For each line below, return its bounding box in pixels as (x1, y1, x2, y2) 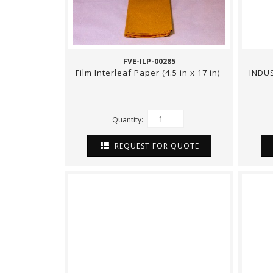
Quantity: (112, 114, 145, 125)
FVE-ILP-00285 (122, 56, 175, 66)
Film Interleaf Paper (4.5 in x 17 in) (76, 67, 222, 78)
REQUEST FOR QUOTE (112, 140, 199, 151)
